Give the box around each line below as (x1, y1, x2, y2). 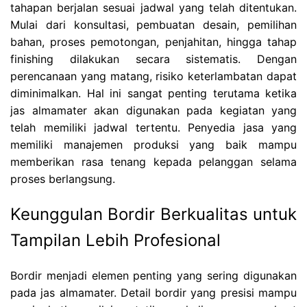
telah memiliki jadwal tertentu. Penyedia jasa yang (10, 121, 297, 135)
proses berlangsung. (10, 172, 115, 186)
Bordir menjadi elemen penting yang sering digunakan (10, 269, 297, 283)
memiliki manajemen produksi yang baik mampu (10, 138, 297, 152)
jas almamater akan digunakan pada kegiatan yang (10, 103, 297, 118)
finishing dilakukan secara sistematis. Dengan (10, 52, 297, 66)
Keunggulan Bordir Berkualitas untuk (10, 204, 297, 225)
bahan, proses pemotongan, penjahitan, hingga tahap (10, 35, 297, 49)
